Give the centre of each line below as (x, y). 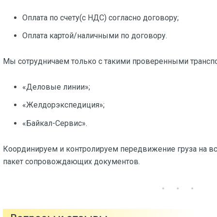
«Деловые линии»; (56, 87)
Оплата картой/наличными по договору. (95, 35)
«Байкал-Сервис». (55, 123)
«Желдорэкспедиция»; (63, 105)
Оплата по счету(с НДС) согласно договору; (101, 17)
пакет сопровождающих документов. (71, 161)
